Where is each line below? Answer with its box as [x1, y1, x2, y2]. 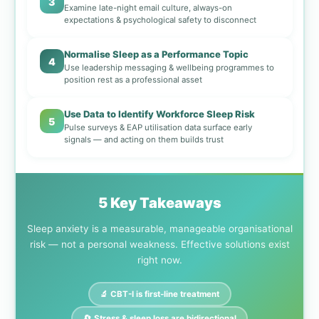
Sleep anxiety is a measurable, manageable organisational [26, 223, 293, 235]
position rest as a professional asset [63, 75, 202, 85]
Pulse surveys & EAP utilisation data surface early [63, 122, 252, 133]
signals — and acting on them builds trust [63, 135, 224, 145]
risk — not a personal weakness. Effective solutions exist [29, 239, 290, 251]
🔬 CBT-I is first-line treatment [100, 288, 219, 299]
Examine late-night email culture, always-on [63, 3, 232, 14]
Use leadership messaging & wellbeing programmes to [63, 63, 274, 73]
